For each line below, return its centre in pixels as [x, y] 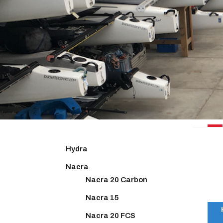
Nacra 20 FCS [111, 215]
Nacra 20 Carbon [116, 179]
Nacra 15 [102, 197]
